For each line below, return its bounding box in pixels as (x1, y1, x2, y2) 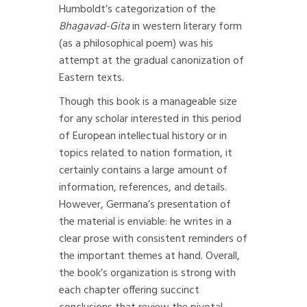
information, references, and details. (59, 179, 227, 197)
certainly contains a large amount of (59, 162, 228, 180)
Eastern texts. (59, 69, 124, 87)
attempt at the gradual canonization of (59, 52, 244, 70)
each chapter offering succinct (59, 282, 199, 299)
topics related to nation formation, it (59, 145, 232, 162)
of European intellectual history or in (59, 127, 227, 145)
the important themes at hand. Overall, (59, 247, 240, 265)
